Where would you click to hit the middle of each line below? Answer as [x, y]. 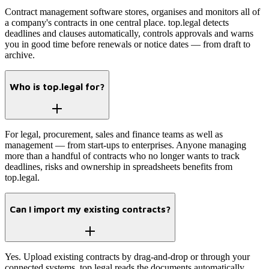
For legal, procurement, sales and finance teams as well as [114, 134]
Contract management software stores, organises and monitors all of [132, 11]
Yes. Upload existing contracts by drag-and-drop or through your [127, 257]
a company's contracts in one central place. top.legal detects [117, 22]
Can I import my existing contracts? [90, 209]
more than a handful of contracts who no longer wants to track [122, 156]
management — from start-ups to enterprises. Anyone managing [125, 145]
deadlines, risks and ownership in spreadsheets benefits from [119, 166]
